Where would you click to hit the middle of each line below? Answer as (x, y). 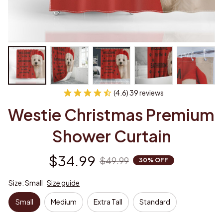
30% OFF (154, 160)
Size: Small (26, 182)
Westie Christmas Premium (111, 114)
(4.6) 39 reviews (139, 92)
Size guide (63, 182)
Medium (64, 202)
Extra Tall (108, 202)
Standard (155, 202)
